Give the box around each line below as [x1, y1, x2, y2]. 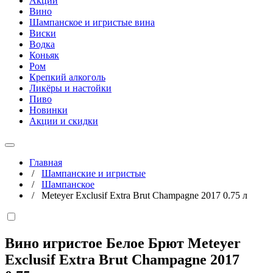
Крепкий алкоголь [29, 72, 105, 82]
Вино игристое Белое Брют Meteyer [5, 235, 241, 251]
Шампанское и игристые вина [29, 17, 155, 27]
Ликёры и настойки [29, 83, 112, 93]
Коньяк [29, 50, 59, 60]
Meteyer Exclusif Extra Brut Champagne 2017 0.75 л [41, 190, 247, 200]
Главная [29, 157, 62, 168]
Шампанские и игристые [41, 168, 146, 179]
